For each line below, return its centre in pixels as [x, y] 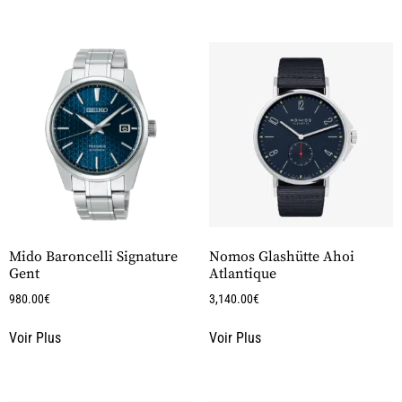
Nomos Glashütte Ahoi [281, 256]
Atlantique [242, 273]
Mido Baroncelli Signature [93, 256]
